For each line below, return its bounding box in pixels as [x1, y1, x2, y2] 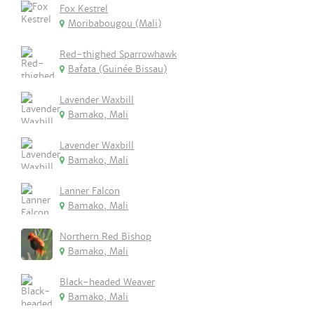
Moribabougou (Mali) [68, 18, 161, 29]
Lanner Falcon [60, 185, 120, 197]
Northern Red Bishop [60, 231, 151, 243]
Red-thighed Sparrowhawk [60, 48, 177, 60]
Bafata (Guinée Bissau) [68, 63, 167, 75]
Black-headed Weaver [60, 276, 155, 288]
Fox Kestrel [60, 3, 108, 15]
